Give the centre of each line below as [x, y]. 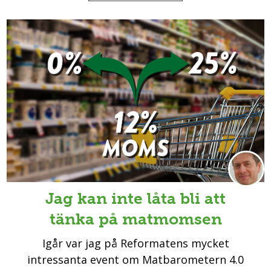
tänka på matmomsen [135, 219]
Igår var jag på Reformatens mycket [135, 243]
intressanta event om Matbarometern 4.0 [135, 260]
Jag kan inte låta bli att [135, 199]
